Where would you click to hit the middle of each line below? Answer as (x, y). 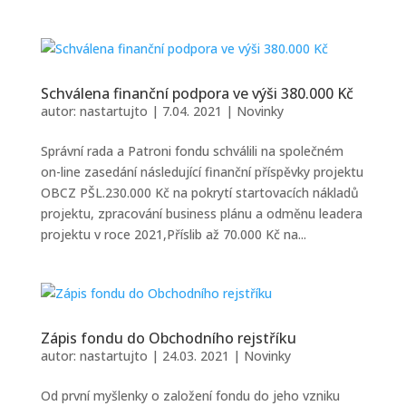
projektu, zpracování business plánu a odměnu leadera (201, 213)
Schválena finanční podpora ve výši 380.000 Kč (197, 93)
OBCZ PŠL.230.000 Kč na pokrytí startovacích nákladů (199, 193)
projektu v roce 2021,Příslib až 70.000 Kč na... (173, 234)
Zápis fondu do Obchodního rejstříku (168, 338)
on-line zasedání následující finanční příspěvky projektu (202, 172)
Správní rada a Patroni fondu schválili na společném (192, 151)
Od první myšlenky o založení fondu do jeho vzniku (190, 396)
